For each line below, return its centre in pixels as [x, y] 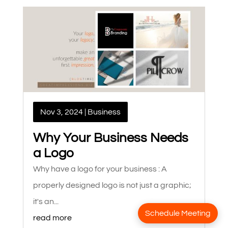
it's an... [46, 201]
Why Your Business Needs [110, 138]
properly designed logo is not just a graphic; [112, 185]
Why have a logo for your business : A [100, 169]
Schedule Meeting [178, 213]
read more [52, 218]
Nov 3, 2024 [61, 112]
